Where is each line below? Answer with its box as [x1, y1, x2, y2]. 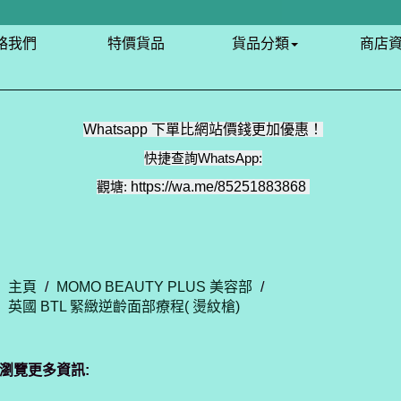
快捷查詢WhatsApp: [143, 150, 262, 166]
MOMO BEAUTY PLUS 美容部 [56, 279, 252, 294]
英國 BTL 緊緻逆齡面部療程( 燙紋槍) [8, 299, 240, 314]
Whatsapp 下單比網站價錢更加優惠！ [82, 122, 323, 137]
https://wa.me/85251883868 [130, 179, 306, 194]
